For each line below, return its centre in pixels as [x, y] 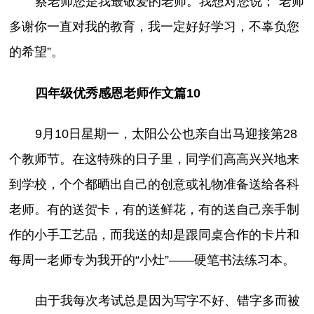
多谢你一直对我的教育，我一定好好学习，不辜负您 [155, 27]
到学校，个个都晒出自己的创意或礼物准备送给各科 [155, 184]
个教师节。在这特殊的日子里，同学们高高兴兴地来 [155, 159]
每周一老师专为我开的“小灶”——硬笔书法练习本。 [152, 260]
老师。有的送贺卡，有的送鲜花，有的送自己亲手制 [155, 209]
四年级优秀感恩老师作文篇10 [117, 93]
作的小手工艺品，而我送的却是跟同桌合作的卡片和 [155, 234]
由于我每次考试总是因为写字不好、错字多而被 [167, 300]
